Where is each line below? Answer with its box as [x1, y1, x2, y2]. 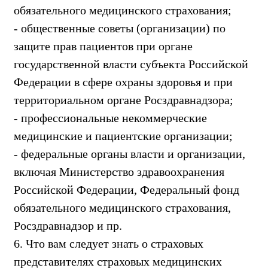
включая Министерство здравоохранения [14, 165, 224, 178]
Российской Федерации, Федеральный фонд [14, 182, 239, 196]
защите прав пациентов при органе [14, 39, 193, 53]
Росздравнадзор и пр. [14, 218, 122, 232]
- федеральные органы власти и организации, [14, 147, 245, 160]
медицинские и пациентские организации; [14, 129, 233, 142]
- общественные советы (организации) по [14, 21, 226, 35]
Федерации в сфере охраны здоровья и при [14, 75, 233, 89]
